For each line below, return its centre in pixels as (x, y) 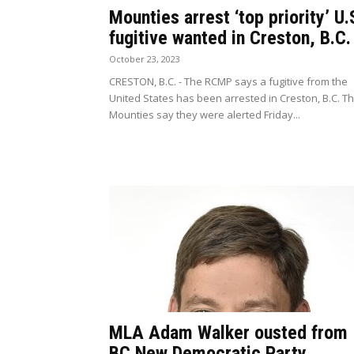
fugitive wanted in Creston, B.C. (230, 38)
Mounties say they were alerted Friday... (205, 115)
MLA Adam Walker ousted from (228, 333)
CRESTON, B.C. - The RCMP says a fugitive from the (228, 81)
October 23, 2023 (145, 59)
